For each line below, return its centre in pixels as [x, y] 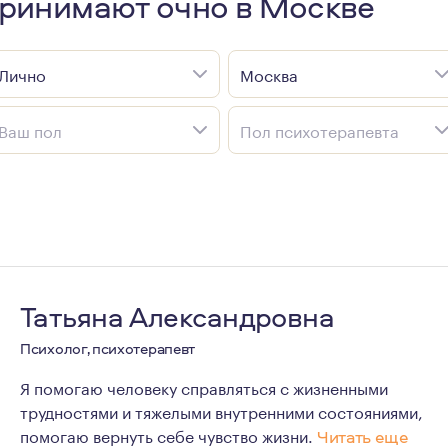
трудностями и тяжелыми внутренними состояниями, [221, 410]
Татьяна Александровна [177, 316]
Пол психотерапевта [319, 129]
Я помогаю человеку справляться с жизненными [204, 386]
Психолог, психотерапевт [108, 348]
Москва [269, 73]
